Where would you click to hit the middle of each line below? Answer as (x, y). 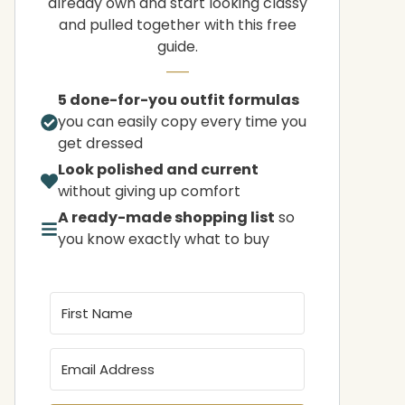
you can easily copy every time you (183, 122)
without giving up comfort (150, 192)
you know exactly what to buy (164, 240)
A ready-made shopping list (167, 218)
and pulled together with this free (177, 25)
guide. (177, 47)
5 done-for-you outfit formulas (179, 100)
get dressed (101, 144)
